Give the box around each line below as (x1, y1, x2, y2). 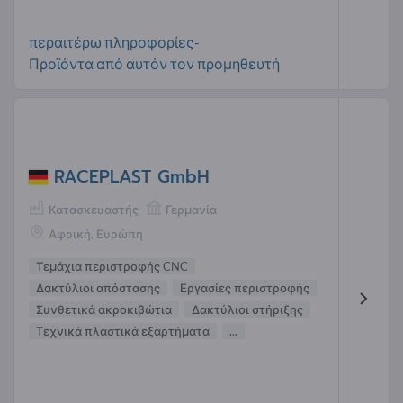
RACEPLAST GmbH (54, 164, 210, 191)
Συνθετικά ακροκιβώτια (36, 302, 172, 318)
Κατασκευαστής (49, 202, 139, 218)
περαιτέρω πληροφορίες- (29, 32, 200, 50)
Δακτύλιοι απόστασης (36, 281, 160, 296)
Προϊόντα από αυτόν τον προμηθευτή (29, 54, 280, 72)
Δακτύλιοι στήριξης (192, 302, 303, 318)
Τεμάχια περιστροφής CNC (36, 259, 188, 274)
